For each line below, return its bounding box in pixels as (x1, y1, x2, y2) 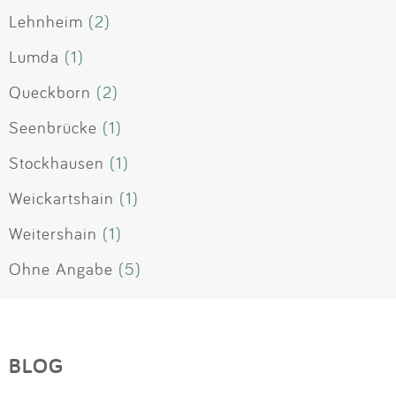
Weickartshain (9, 187, 114, 209)
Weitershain (9, 223, 97, 245)
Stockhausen (9, 152, 104, 174)
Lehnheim (9, 11, 83, 33)
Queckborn (9, 81, 91, 103)
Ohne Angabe (9, 258, 113, 280)
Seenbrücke (9, 117, 97, 139)
